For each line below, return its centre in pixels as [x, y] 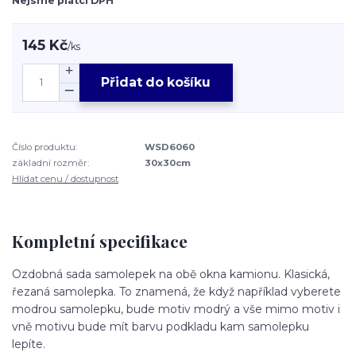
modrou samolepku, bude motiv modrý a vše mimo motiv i [176, 309]
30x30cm [168, 163]
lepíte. [29, 344]
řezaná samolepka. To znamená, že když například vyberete [176, 291]
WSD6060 [170, 147]
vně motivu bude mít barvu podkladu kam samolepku [161, 326]
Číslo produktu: [44, 147]
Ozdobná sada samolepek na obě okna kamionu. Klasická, [171, 274]
